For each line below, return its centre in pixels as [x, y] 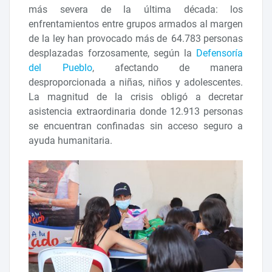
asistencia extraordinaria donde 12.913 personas [136, 112]
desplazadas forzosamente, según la [113, 53]
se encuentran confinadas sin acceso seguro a [136, 126]
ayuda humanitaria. [71, 141]
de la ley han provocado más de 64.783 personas [136, 39]
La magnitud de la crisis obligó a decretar [136, 97]
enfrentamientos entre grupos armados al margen [136, 24]
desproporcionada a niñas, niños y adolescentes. [136, 83]
